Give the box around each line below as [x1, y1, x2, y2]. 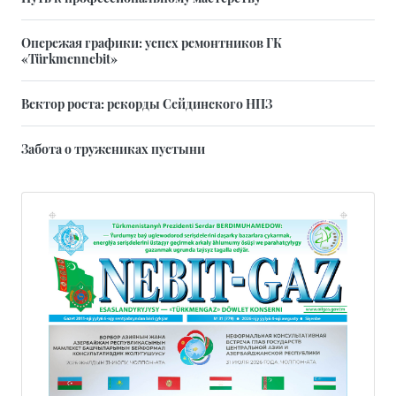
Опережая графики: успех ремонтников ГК [21, 34, 282, 52]
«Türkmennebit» [21, 49, 118, 68]
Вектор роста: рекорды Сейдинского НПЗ [21, 95, 272, 113]
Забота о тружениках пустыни [21, 140, 205, 158]
